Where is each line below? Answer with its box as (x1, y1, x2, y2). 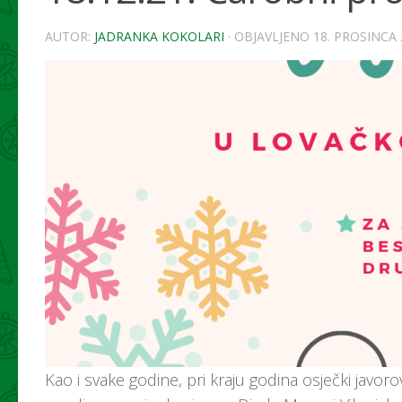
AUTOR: (45, 27, 94, 45)
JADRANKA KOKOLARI (94, 27, 224, 45)
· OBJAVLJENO (228, 27, 313, 45)
